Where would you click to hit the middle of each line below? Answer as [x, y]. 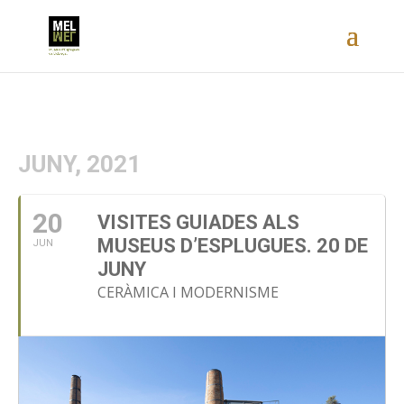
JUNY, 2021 [79, 164]
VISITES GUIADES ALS [198, 222]
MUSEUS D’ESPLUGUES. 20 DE [233, 246]
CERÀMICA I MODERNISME [188, 292]
